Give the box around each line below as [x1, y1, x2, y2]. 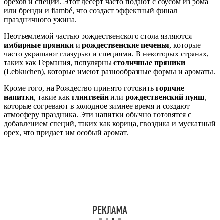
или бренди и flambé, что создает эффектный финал [4, 6, 177, 15]
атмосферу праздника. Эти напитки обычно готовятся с [4, 110, 191, 119]
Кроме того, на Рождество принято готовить [4, 84, 156, 93]
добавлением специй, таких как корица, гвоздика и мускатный [4, 119, 216, 128]
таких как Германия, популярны [4, 58, 113, 67]
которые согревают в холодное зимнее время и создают [4, 102, 190, 110]
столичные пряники [113, 58, 185, 67]
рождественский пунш [125, 93, 205, 102]
